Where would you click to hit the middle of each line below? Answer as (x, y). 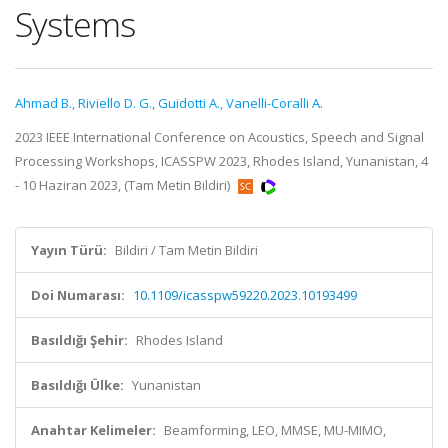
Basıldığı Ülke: (77, 385)
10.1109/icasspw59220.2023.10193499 (245, 295)
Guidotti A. (189, 103)
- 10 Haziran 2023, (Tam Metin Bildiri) (124, 185)
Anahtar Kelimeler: (93, 430)
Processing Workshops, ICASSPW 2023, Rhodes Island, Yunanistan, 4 (221, 161)
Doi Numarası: (78, 295)
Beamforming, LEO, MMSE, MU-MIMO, (275, 430)
